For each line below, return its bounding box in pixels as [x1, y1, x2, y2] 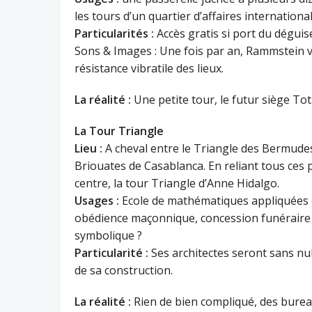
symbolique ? [75, 228, 142, 243]
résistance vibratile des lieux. [75, 61, 224, 76]
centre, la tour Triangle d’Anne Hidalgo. [75, 175, 279, 191]
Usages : [75, 193, 119, 208]
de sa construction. [75, 263, 173, 278]
